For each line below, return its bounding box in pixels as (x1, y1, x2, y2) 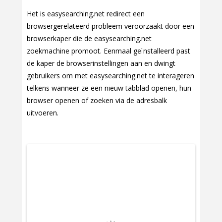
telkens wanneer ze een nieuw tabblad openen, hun (27, 83, 191, 93)
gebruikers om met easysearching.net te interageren (27, 71, 194, 80)
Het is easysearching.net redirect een (27, 9, 145, 18)
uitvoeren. (27, 108, 58, 117)
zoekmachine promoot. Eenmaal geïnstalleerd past (27, 46, 190, 55)
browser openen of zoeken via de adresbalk (27, 96, 167, 105)
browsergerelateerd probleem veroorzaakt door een (27, 21, 194, 31)
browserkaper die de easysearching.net (27, 34, 152, 43)
